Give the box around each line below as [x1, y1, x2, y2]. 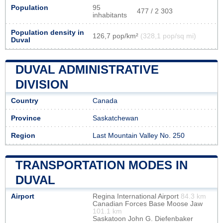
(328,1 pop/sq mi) [140, 32, 196, 40]
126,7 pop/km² [93, 32, 140, 40]
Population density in [11, 28, 84, 36]
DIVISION [15, 77, 68, 91]
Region [11, 131, 35, 139]
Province [11, 114, 41, 122]
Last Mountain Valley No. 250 [93, 131, 185, 139]
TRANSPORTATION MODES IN [15, 158, 188, 172]
